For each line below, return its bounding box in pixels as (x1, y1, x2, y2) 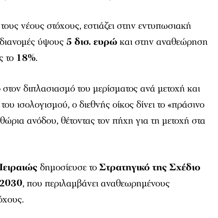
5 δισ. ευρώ (66, 35, 118, 48)
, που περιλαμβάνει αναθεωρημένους (22, 177, 170, 190)
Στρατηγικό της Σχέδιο (99, 161, 201, 174)
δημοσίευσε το (37, 161, 100, 174)
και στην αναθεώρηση (117, 35, 208, 48)
